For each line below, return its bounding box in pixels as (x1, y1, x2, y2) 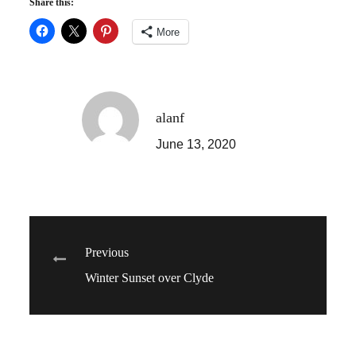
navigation (52, 284, 195, 322)
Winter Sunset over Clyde (85, 270, 215, 284)
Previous (85, 245, 130, 259)
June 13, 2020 (155, 137, 236, 151)
